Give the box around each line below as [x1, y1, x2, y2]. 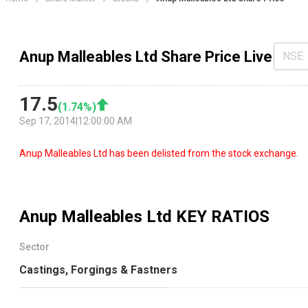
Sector [19, 241, 49, 253]
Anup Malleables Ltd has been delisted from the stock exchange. [19, 148, 298, 159]
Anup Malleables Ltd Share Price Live [19, 47, 272, 65]
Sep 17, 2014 [19, 115, 76, 127]
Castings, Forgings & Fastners [19, 263, 177, 277]
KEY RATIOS [172, 207, 269, 227]
